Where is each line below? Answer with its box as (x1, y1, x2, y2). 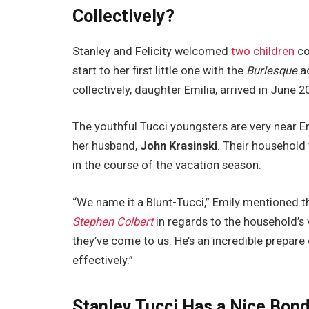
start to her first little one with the (72, 63, 247, 77)
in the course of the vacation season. (72, 159, 265, 172)
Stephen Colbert (72, 215, 154, 228)
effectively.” (72, 254, 134, 267)
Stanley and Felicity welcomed (72, 44, 232, 58)
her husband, (72, 139, 141, 153)
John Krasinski (140, 139, 218, 153)
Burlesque (246, 63, 298, 77)
